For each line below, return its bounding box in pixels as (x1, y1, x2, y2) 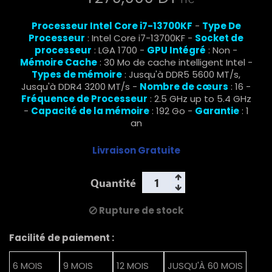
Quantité (90, 175, 136, 191)
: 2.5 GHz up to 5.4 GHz (147, 92, 251, 106)
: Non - (206, 44, 237, 57)
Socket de (195, 32, 243, 45)
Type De (202, 19, 241, 33)
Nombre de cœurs (140, 80, 228, 93)
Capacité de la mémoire (30, 104, 149, 118)
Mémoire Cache (19, 56, 97, 69)
